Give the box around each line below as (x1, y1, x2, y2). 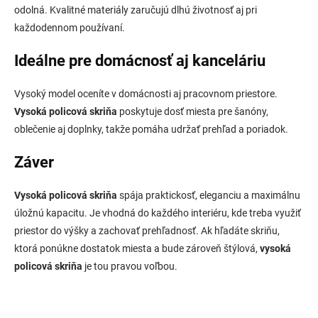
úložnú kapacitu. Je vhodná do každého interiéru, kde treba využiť (14, 207, 301, 219)
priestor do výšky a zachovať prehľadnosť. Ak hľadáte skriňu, (14, 224, 280, 236)
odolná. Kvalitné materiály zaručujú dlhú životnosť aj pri (14, 4, 257, 16)
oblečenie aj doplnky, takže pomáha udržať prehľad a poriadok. (14, 123, 288, 135)
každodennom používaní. (14, 21, 125, 33)
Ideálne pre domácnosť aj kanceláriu (14, 51, 265, 70)
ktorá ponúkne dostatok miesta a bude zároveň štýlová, (14, 242, 260, 254)
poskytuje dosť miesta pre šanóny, (117, 105, 268, 117)
